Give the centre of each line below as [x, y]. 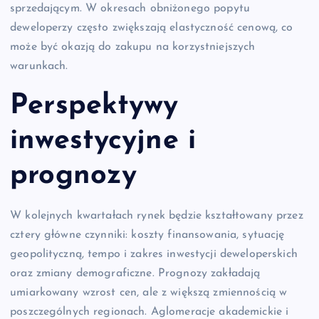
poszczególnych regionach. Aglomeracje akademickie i [150, 312]
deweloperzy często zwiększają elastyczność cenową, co [152, 28]
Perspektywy [94, 106]
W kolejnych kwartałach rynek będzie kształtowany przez [157, 215]
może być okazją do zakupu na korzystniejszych [133, 47]
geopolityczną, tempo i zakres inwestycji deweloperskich [154, 254]
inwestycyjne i [103, 141]
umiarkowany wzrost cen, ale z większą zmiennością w [149, 292]
